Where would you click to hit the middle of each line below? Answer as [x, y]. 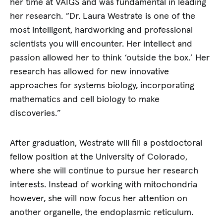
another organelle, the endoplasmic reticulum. [102, 212]
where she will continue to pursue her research [104, 171]
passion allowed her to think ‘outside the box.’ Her [110, 58]
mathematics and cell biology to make [85, 100]
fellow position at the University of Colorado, [99, 157]
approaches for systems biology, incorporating [102, 86]
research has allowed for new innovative [90, 72]
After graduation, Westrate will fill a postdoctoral [106, 143]
